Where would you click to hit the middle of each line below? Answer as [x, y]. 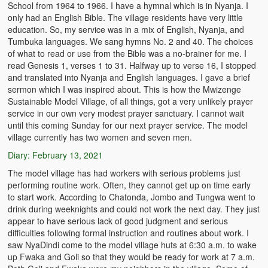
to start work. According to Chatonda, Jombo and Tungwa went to [132, 197]
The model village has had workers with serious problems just [124, 173]
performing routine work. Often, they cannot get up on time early [130, 185]
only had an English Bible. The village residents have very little [126, 17]
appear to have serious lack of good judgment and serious [118, 220]
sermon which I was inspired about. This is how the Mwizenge [125, 89]
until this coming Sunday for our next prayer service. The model [128, 125]
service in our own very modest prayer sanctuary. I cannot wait [126, 113]
